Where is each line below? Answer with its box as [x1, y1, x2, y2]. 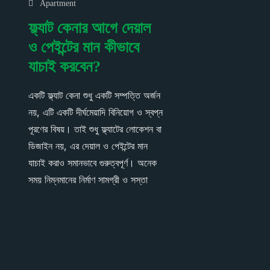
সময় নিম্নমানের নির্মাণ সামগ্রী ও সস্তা [28, 173, 148, 186]
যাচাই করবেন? [28, 57, 101, 75]
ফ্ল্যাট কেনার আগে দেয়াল [28, 19, 151, 37]
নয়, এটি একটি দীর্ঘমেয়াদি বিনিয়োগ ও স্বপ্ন [28, 105, 163, 118]
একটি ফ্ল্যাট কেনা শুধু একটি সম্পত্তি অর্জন [28, 89, 160, 101]
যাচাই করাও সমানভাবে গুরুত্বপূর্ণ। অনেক [28, 156, 157, 169]
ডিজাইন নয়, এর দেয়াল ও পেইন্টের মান [28, 139, 148, 152]
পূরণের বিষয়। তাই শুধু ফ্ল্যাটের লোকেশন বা [28, 122, 162, 135]
